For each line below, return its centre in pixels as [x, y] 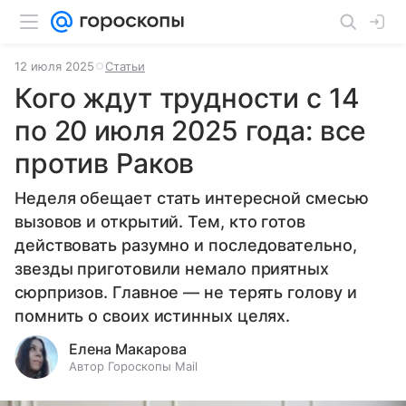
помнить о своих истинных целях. [153, 316]
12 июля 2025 [54, 66]
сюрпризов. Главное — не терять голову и [186, 292]
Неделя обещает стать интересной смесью [192, 198]
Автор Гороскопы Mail [133, 366]
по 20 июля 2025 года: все [191, 130]
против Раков [105, 163]
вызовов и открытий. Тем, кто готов [160, 222]
